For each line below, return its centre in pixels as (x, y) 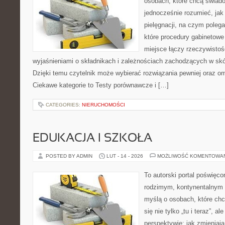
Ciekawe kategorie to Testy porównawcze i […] (101, 85)
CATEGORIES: (64, 105)
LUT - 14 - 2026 (125, 156)
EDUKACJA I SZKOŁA (92, 139)
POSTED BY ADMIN (70, 156)
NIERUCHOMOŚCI (103, 105)
